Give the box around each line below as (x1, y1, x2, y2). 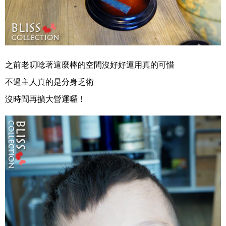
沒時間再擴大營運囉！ (5, 94, 86, 103)
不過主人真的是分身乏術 (5, 77, 94, 86)
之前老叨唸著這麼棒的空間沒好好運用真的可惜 (5, 60, 175, 69)
